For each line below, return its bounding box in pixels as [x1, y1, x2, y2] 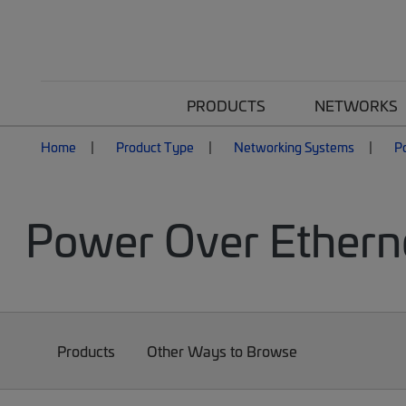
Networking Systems [234, 138, 354, 156]
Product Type [116, 138, 194, 156]
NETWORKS [314, 95, 398, 115]
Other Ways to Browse [147, 341, 298, 361]
